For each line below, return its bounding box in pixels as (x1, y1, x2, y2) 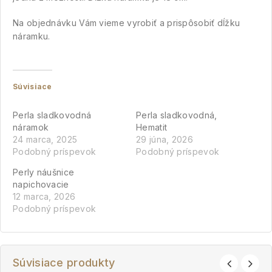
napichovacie (13, 178, 69, 189)
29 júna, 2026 (136, 134, 193, 144)
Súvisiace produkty (13, 256, 115, 269)
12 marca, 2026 (13, 191, 76, 202)
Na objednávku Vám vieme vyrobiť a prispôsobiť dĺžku (13, 17, 240, 28)
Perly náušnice (13, 166, 75, 177)
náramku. (13, 30, 50, 41)
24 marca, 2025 (13, 134, 78, 144)
